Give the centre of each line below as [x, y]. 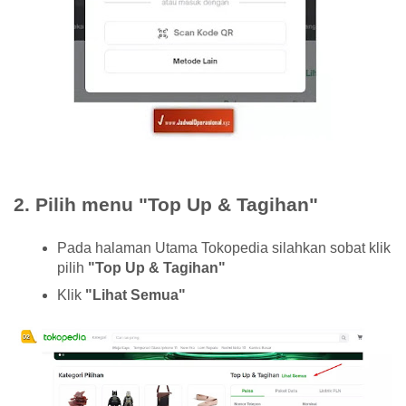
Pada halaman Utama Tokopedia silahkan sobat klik [224, 248]
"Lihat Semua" [135, 295]
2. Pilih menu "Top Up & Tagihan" [166, 205]
